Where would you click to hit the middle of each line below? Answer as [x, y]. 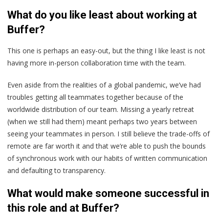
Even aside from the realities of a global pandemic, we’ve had [104, 85]
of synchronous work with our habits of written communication [107, 158]
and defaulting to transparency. [56, 171]
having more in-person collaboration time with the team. [97, 63]
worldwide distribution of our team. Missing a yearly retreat [101, 109]
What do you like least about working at [102, 15]
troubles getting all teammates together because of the [95, 97]
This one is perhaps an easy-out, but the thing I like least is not [106, 51]
